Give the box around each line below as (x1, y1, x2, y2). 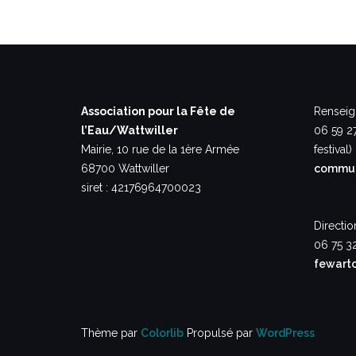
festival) (313, 143, 352, 156)
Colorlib (141, 327, 184, 339)
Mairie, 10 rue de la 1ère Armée (81, 143, 239, 156)
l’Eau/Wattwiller (81, 124, 178, 137)
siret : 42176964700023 (81, 181, 201, 194)
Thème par (81, 327, 141, 339)
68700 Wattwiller (81, 162, 169, 175)
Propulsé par (184, 327, 256, 339)
